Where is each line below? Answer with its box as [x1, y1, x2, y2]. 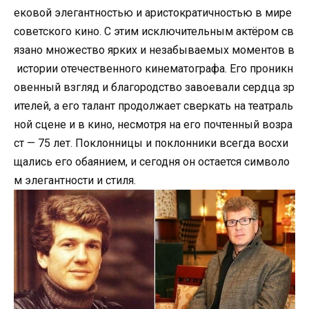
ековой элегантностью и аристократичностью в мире [14, 6, 295, 20]
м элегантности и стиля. [14, 174, 136, 188]
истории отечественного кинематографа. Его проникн [14, 62, 293, 76]
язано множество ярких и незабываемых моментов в [14, 43, 295, 57]
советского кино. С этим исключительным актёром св [14, 25, 294, 39]
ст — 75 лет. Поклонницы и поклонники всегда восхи [14, 137, 288, 150]
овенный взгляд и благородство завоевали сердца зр [14, 81, 295, 94]
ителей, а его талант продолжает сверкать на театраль [14, 99, 293, 113]
